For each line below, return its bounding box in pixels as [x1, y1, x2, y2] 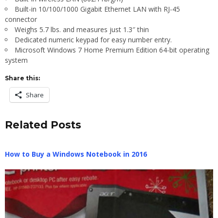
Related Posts [5, 118, 81, 131]
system [5, 55, 28, 65]
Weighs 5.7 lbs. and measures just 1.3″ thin [15, 24, 149, 34]
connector [5, 14, 37, 24]
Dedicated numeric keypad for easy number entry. [15, 35, 172, 44]
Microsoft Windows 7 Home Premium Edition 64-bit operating [15, 45, 209, 54]
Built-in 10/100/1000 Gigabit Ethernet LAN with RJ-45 [15, 4, 180, 14]
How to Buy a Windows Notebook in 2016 [5, 149, 149, 159]
